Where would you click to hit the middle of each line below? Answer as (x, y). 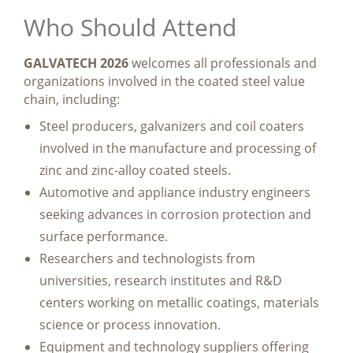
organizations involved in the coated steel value (164, 81)
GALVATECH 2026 (76, 63)
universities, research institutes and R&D (161, 280)
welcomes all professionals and (223, 63)
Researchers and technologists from (147, 258)
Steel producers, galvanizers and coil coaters (172, 126)
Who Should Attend (143, 27)
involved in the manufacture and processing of (178, 148)
